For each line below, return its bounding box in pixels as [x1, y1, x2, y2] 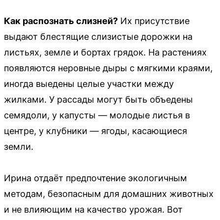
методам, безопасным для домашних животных [4, 188, 214, 199]
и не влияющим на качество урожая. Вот [4, 204, 183, 215]
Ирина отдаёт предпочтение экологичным [4, 172, 187, 183]
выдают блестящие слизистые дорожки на [4, 31, 192, 42]
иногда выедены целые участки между [4, 78, 174, 89]
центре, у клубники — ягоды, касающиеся [4, 125, 187, 136]
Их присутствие [118, 15, 190, 26]
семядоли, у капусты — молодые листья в [4, 110, 190, 120]
